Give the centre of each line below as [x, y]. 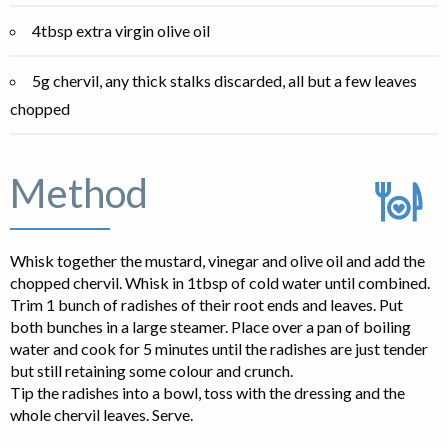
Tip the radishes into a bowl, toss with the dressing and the [207, 393]
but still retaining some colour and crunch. [151, 371]
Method [79, 193]
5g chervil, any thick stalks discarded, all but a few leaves [224, 81]
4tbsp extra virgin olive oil [121, 31]
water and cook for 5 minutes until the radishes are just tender [219, 349]
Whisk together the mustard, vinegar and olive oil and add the [217, 261]
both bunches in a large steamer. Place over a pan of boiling [210, 327]
